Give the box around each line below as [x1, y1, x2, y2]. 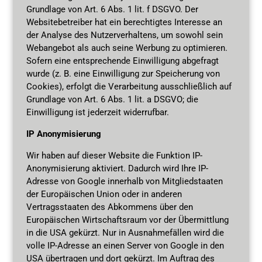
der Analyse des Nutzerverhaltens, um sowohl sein [26, 29, 223, 40]
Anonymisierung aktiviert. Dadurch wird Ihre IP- [26, 163, 208, 174]
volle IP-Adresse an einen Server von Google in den [26, 240, 224, 251]
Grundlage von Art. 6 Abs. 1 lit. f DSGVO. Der [26, 4, 198, 15]
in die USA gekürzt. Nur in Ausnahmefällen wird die [26, 227, 224, 238]
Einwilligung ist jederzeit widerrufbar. [26, 106, 169, 118]
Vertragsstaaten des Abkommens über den [26, 201, 193, 212]
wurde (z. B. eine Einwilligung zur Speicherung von [26, 68, 220, 79]
